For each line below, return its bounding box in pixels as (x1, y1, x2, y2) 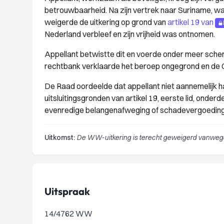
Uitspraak (44, 185, 90, 197)
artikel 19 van (167, 17, 213, 27)
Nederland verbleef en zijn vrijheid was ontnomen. (44, 29, 215, 39)
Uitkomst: (44, 133, 75, 142)
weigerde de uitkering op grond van (44, 17, 167, 27)
